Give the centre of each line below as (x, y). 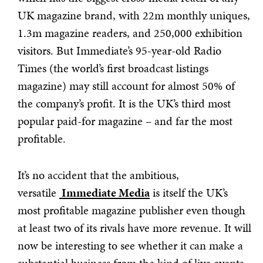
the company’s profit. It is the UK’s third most (124, 103)
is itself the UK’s (189, 193)
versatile (38, 193)
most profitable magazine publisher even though (131, 210)
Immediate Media (104, 193)
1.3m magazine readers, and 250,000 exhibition (130, 33)
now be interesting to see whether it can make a (130, 245)
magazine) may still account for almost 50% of (126, 86)
